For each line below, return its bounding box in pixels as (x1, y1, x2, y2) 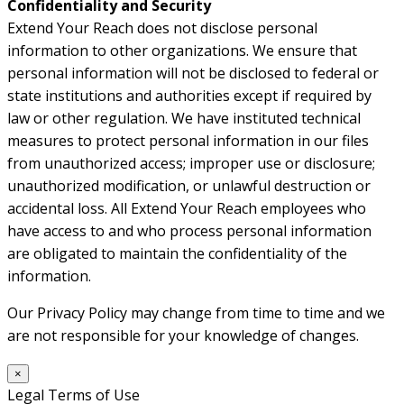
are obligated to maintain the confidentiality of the (7, 243, 347, 264)
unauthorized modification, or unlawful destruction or (7, 176, 371, 197)
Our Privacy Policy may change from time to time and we (7, 303, 385, 324)
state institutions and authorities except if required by (7, 86, 372, 106)
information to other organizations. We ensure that (7, 41, 357, 61)
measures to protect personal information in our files (7, 131, 369, 151)
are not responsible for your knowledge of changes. (7, 326, 359, 346)
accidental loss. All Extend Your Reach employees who (7, 198, 366, 219)
